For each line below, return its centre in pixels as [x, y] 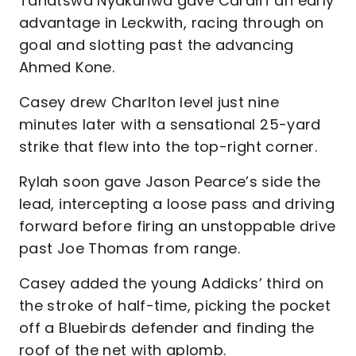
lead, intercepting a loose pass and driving [177, 204]
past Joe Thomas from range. [130, 248]
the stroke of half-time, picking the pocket [175, 306]
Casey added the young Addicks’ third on [172, 283]
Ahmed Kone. [67, 67]
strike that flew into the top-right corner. [168, 147]
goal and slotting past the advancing [157, 45]
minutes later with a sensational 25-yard [170, 124]
